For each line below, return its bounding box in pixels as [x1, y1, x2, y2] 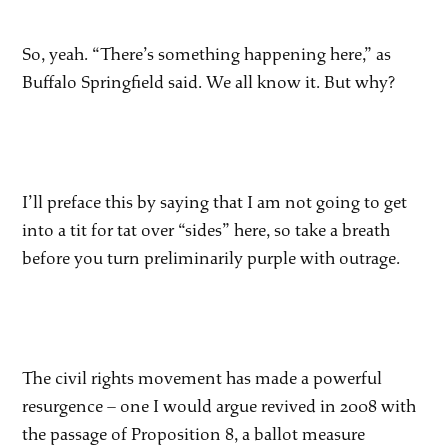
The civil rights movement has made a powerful [22, 367, 383, 389]
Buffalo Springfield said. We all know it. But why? [22, 71, 396, 93]
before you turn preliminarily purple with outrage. [22, 247, 401, 269]
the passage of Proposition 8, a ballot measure [22, 423, 366, 445]
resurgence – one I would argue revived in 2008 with [22, 395, 417, 417]
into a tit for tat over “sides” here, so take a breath [22, 219, 391, 241]
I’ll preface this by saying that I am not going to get [22, 191, 408, 213]
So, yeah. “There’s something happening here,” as [22, 43, 392, 65]
